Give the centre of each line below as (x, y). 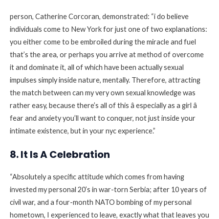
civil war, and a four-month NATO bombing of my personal (101, 202)
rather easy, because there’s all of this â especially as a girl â (103, 105)
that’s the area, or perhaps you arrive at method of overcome (107, 54)
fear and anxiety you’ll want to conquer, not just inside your (103, 118)
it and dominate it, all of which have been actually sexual (97, 67)
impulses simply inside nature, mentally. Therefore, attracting (105, 80)
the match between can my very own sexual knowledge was (103, 92)
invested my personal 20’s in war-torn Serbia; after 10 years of (108, 190)
